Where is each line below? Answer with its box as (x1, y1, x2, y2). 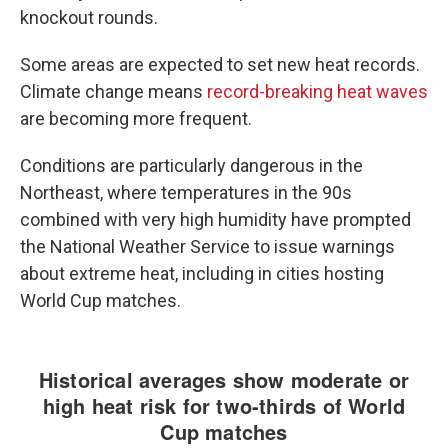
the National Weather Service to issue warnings (20, 236, 395, 257)
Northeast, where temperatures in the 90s (20, 182, 352, 203)
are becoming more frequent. (20, 108, 252, 129)
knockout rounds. (20, 7, 158, 28)
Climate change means (20, 81, 207, 102)
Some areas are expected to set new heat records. (20, 54, 420, 75)
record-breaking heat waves (207, 81, 428, 102)
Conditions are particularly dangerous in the (20, 155, 363, 176)
